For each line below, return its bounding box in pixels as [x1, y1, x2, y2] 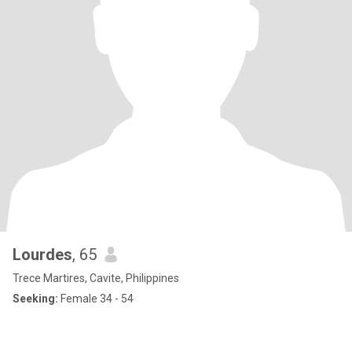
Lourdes [13, 245, 72, 264]
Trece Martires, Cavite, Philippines [13, 272, 179, 284]
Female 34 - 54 [58, 292, 134, 305]
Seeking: [13, 292, 58, 305]
